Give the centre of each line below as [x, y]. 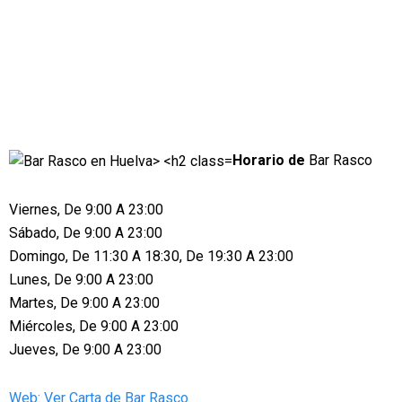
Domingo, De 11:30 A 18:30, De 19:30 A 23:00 [151, 256]
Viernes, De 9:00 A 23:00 [86, 209]
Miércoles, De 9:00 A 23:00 [94, 326]
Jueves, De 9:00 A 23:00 [85, 349]
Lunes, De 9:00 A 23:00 [81, 279]
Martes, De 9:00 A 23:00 [84, 302]
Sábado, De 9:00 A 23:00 [86, 232]
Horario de [271, 160]
